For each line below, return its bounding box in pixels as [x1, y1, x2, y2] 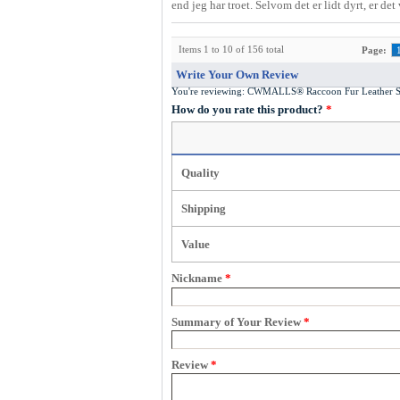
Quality [181, 166, 220, 180]
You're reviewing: [171, 86, 247, 97]
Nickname [171, 271, 225, 286]
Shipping [181, 202, 226, 216]
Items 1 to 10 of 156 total [179, 44, 284, 55]
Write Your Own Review [176, 68, 298, 82]
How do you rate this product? [171, 103, 326, 117]
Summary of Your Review [171, 314, 304, 329]
